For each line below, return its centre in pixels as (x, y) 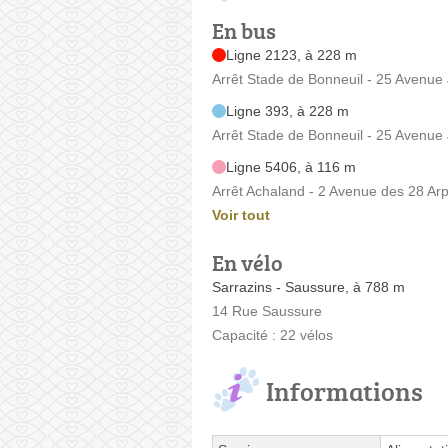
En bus (244, 30)
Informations (344, 390)
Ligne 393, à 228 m (287, 110)
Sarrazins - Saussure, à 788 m (308, 286)
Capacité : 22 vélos (272, 334)
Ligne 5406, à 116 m (291, 166)
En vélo (247, 262)
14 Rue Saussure (267, 310)
